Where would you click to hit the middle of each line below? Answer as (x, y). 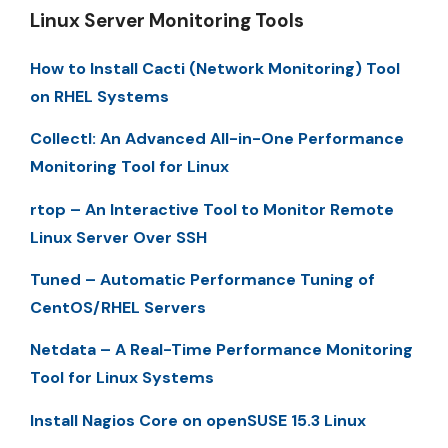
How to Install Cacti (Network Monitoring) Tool (215, 68)
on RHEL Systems (99, 96)
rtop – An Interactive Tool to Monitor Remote (212, 209)
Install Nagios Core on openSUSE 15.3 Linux (198, 420)
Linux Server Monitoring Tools (167, 20)
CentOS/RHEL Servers (118, 308)
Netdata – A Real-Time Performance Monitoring (221, 350)
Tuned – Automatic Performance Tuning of (202, 280)
